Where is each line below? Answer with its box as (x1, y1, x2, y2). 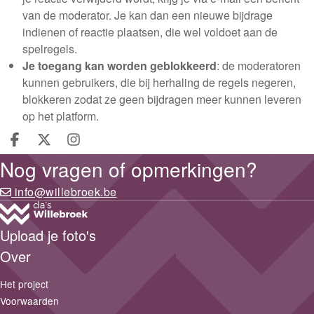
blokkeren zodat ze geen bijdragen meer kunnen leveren (22, 91, 301, 107)
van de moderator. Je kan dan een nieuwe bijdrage (22, 7, 273, 23)
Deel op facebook (13, 138, 143, 163)
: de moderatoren (217, 57, 301, 74)
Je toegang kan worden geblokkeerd (22, 57, 217, 74)
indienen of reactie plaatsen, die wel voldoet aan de (22, 24, 278, 40)
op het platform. (22, 108, 99, 124)
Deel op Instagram (72, 138, 209, 163)
